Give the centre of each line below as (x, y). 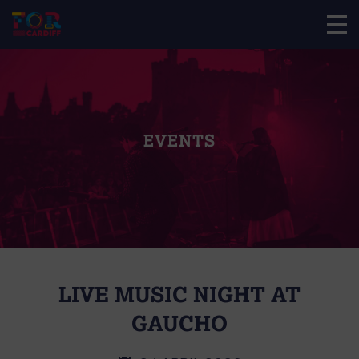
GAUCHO (179, 323)
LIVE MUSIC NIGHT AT (179, 294)
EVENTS (179, 140)
